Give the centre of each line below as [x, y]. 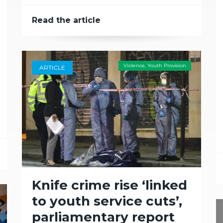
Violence [134, 65]
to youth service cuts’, [107, 201]
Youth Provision [167, 65]
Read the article [66, 20]
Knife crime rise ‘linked [110, 185]
